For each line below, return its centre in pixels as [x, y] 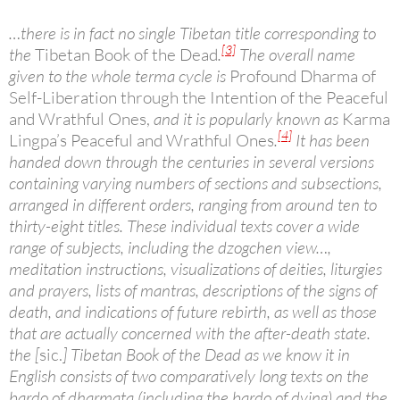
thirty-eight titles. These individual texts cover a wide [184, 226]
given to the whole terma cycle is [119, 76]
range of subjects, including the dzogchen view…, [170, 248]
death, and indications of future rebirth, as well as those [193, 312]
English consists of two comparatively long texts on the [189, 376]
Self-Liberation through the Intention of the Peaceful [199, 98]
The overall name [296, 55]
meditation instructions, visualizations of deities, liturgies [196, 269]
